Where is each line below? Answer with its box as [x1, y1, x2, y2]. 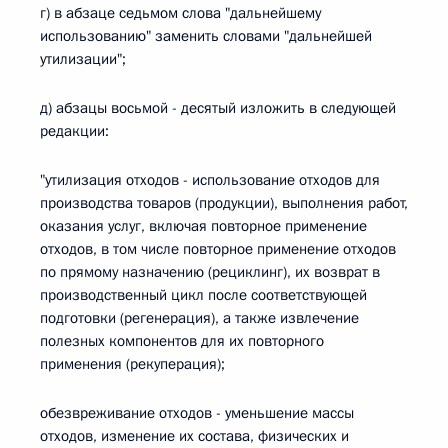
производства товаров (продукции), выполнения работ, [40, 193, 408, 213]
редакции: [40, 121, 109, 141]
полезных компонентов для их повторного [40, 331, 324, 351]
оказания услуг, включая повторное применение [40, 216, 367, 236]
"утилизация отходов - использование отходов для [40, 170, 380, 190]
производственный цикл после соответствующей [40, 285, 367, 305]
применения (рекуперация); [40, 354, 225, 374]
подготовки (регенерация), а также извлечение [40, 308, 359, 328]
